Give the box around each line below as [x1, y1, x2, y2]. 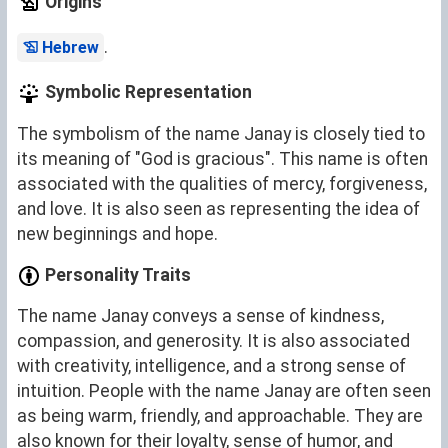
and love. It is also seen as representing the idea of [17, 198, 420, 219]
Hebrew [42, 38, 99, 58]
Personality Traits [41, 264, 191, 285]
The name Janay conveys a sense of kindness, [17, 306, 384, 327]
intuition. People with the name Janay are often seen [17, 381, 431, 402]
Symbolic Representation [41, 82, 252, 103]
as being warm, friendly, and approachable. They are [17, 406, 423, 427]
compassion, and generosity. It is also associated [17, 331, 410, 352]
